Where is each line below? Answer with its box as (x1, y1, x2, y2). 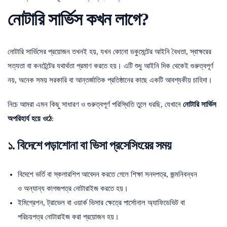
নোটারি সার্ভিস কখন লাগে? (8, 9, 149, 29)
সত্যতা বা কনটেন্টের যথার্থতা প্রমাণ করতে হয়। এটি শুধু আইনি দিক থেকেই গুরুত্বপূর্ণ (8, 61, 213, 70)
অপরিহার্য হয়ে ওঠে (8, 114, 52, 123)
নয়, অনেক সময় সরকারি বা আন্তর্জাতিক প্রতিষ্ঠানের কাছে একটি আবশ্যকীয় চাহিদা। (8, 75, 212, 84)
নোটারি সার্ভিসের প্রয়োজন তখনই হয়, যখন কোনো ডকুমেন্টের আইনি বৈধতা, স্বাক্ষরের (8, 47, 211, 56)
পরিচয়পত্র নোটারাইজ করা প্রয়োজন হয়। (18, 212, 119, 221)
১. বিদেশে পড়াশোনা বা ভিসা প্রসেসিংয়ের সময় (8, 138, 171, 152)
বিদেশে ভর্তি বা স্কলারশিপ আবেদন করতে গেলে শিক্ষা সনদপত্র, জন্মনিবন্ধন (18, 170, 197, 178)
